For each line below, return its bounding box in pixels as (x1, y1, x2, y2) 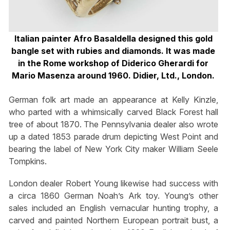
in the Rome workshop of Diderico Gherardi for (18, 58, 209, 69)
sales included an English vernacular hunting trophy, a (8, 203, 219, 214)
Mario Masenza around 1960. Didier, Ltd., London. (12, 70, 215, 81)
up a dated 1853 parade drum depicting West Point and (8, 131, 219, 142)
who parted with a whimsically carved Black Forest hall (8, 106, 219, 117)
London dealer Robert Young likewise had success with (8, 178, 219, 189)
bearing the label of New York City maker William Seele (8, 143, 219, 154)
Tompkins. (8, 156, 47, 166)
